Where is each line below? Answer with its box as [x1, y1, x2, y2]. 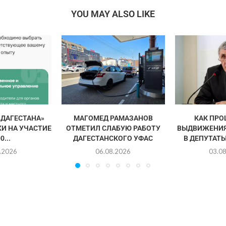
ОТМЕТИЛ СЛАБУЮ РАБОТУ [66, 124, 160, 132]
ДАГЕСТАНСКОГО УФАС [73, 134, 153, 142]
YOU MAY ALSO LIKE [71, 9, 155, 19]
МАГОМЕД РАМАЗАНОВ [73, 114, 153, 122]
